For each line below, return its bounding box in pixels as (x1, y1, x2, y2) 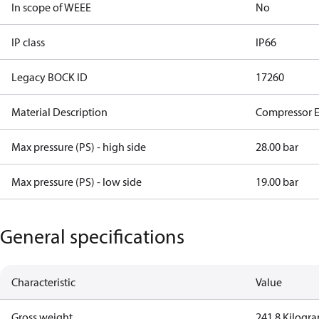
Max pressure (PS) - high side (11, 140, 146, 154)
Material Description (11, 105, 108, 119)
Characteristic (11, 275, 75, 289)
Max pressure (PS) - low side (11, 174, 142, 189)
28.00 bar (256, 140, 299, 154)
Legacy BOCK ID (11, 70, 88, 84)
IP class (11, 35, 45, 49)
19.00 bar (256, 174, 299, 189)
